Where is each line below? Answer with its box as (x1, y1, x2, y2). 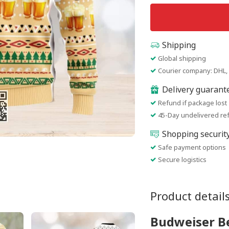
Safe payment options (158, 143, 226, 152)
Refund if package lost (158, 98, 227, 107)
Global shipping (158, 54, 206, 63)
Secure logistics (158, 155, 207, 164)
